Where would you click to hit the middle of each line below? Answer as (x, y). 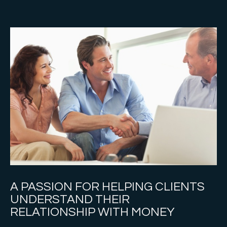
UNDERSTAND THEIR (70, 199)
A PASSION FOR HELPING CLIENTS (107, 187)
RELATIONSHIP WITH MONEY (92, 212)
